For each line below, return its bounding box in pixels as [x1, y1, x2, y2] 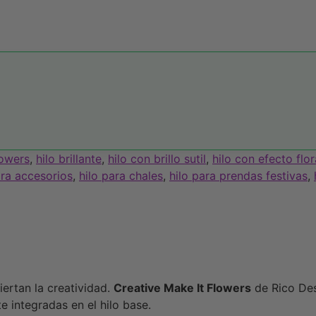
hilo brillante [36, 152, 102, 166]
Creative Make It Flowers [114, 281, 251, 296]
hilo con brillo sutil [108, 152, 206, 166]
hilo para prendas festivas [169, 169, 308, 183]
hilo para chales [79, 169, 163, 183]
